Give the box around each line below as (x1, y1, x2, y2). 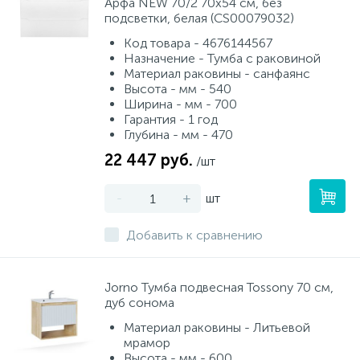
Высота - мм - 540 (124, 81, 231, 96)
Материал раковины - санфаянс (124, 66, 310, 81)
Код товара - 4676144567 (124, 35, 272, 51)
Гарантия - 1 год (124, 112, 218, 127)
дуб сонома (104, 295, 174, 310)
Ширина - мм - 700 (124, 96, 237, 112)
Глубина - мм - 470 (124, 127, 233, 142)
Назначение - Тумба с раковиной (124, 51, 321, 66)
